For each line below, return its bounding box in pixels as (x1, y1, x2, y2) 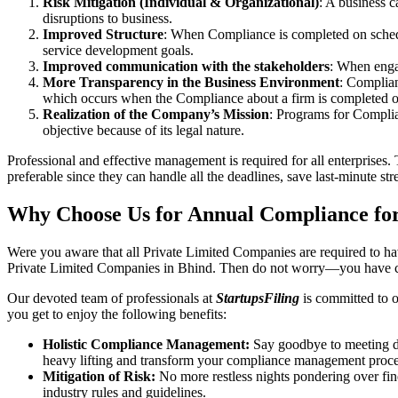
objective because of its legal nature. (43, 122, 244, 138)
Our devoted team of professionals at (7, 290, 216, 306)
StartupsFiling (216, 290, 299, 306)
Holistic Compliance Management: (43, 336, 250, 352)
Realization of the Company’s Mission (43, 106, 269, 122)
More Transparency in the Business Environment (43, 74, 339, 90)
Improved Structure (43, 26, 163, 42)
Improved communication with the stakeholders (43, 58, 330, 74)
